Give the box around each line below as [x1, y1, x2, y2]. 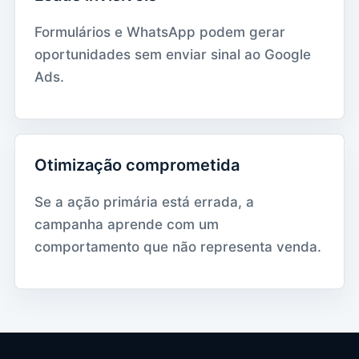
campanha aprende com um [34, 216, 219, 232]
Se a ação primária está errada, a [34, 193, 254, 210]
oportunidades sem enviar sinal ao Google [34, 46, 311, 63]
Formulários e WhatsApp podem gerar [34, 23, 285, 40]
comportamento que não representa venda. [34, 238, 321, 255]
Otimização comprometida [34, 155, 240, 175]
